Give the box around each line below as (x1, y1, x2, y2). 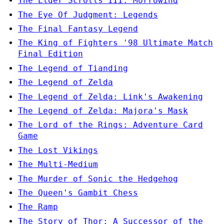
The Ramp (18, 202, 58, 212)
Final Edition (18, 49, 83, 59)
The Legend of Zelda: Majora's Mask (18, 105, 188, 115)
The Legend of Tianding (18, 63, 128, 73)
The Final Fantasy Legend (18, 24, 138, 34)
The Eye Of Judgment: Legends (18, 9, 158, 19)
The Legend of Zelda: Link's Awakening (18, 91, 203, 101)
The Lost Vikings (18, 145, 98, 155)
